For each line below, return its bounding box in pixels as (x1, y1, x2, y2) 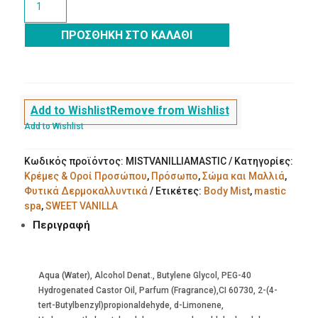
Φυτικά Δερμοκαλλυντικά (23, 185, 148, 197)
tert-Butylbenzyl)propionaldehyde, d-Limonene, (38, 300, 224, 310)
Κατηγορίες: (234, 155, 293, 167)
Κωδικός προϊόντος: (23, 155, 126, 167)
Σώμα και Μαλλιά (202, 170, 285, 182)
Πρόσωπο (150, 170, 198, 182)
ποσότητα (23, 51, 64, 62)
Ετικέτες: (155, 185, 204, 197)
